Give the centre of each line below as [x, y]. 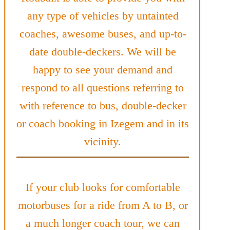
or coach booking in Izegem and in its [103, 124]
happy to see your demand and [103, 70]
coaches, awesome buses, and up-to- [103, 34]
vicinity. [103, 142]
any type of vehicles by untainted [103, 16]
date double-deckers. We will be [103, 52]
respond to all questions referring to [103, 88]
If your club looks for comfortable [103, 187]
